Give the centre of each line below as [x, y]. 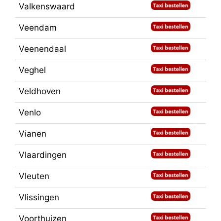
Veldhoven [40, 91]
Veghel [32, 70]
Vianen [33, 133]
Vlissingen [39, 197]
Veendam [38, 27]
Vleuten [34, 176]
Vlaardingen [43, 155]
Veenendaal [42, 49]
